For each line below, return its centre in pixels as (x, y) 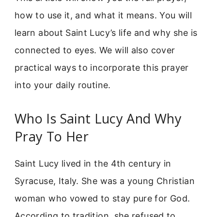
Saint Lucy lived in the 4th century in (93, 164)
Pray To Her (52, 137)
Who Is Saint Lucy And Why (98, 119)
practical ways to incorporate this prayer (102, 67)
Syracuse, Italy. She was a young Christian (105, 181)
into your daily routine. (63, 85)
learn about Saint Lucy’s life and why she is (106, 32)
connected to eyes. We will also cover (95, 50)
